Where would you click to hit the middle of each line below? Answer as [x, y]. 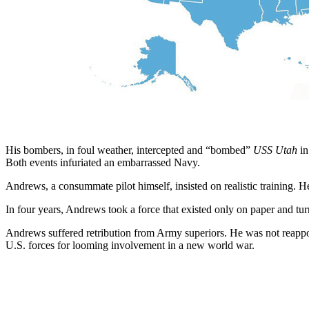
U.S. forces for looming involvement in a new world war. [130, 245]
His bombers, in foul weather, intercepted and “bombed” [129, 150]
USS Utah [275, 150]
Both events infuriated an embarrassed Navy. [103, 162]
